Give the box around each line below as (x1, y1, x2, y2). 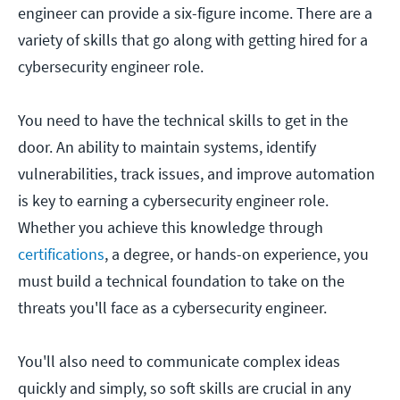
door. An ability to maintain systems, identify (18, 137, 316, 158)
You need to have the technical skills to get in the (18, 110, 348, 131)
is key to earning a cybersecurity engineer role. (18, 190, 329, 212)
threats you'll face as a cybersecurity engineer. (18, 297, 327, 319)
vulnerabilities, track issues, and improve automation (18, 163, 375, 185)
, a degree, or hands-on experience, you (104, 244, 369, 265)
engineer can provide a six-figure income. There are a (18, 3, 372, 24)
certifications (18, 244, 104, 265)
